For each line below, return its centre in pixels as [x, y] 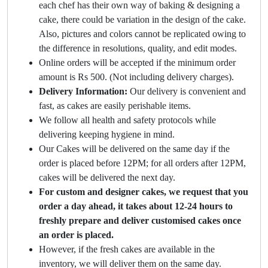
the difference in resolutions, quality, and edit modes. [138, 48]
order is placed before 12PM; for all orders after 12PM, [142, 163]
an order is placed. [76, 235]
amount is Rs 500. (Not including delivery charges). [136, 77]
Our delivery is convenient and [187, 92]
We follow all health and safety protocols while [127, 120]
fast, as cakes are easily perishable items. [115, 106]
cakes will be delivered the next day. [107, 178]
